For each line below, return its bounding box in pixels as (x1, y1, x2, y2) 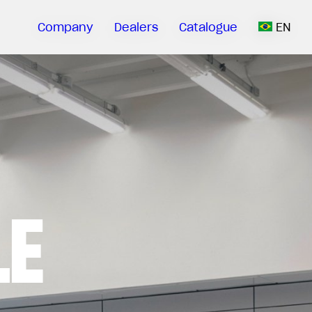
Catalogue (179, 20, 237, 34)
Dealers (114, 20, 158, 34)
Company (38, 20, 93, 34)
